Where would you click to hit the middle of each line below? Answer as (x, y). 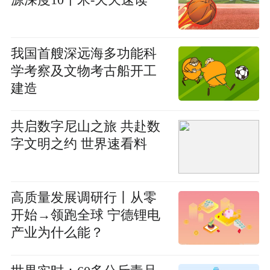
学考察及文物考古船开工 (83, 71)
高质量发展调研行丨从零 (83, 198)
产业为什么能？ (57, 233)
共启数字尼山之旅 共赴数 (85, 127)
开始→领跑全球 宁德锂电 (85, 215)
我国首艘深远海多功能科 (83, 53)
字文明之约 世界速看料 (79, 144)
